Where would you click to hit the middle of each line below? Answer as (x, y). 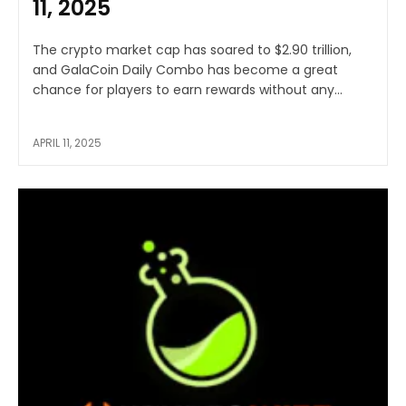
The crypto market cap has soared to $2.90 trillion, (192, 49)
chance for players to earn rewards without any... (188, 89)
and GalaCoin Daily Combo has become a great (185, 69)
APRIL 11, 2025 (67, 142)
